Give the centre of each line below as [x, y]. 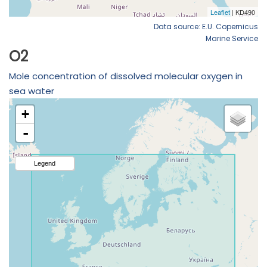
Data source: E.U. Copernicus [206, 26]
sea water [32, 91]
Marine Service [232, 38]
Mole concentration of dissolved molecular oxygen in [126, 76]
